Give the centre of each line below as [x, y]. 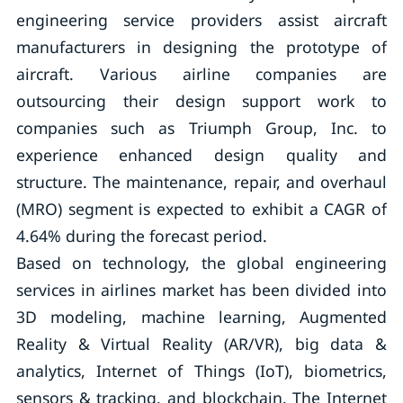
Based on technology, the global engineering [201, 263]
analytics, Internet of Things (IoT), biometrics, [201, 371]
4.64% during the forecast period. [141, 236]
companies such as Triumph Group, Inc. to [201, 128]
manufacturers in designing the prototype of [201, 47]
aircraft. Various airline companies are [201, 74]
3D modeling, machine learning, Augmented [201, 317]
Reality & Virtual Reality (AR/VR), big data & [201, 344]
